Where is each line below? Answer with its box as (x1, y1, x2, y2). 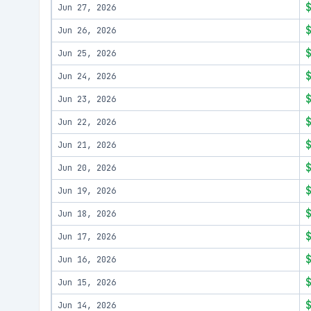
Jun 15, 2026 (58, 277, 116, 288)
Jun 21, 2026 (58, 140, 116, 151)
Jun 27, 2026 (58, 2, 116, 13)
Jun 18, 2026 (58, 208, 116, 219)
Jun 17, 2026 (58, 231, 116, 242)
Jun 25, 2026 (58, 48, 116, 59)
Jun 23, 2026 (58, 94, 116, 105)
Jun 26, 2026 (58, 25, 116, 36)
